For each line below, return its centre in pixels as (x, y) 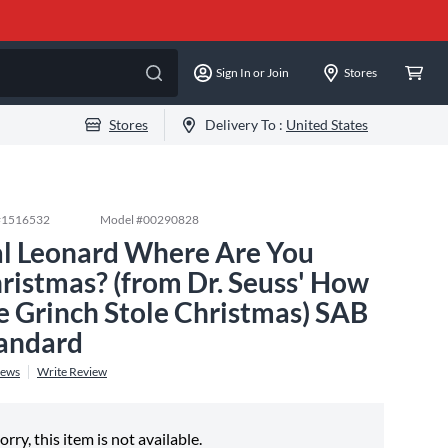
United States (327, 124)
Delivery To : (245, 124)
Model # (121, 219)
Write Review (72, 371)
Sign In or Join (252, 72)
